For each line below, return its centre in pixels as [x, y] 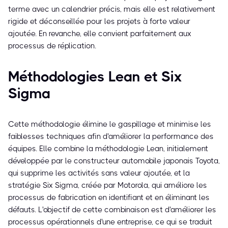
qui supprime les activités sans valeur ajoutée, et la [99, 173]
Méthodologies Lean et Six [95, 77]
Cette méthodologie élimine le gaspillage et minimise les [110, 124]
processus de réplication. [52, 46]
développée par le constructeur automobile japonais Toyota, [114, 161]
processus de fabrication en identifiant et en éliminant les [109, 198]
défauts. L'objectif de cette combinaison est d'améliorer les [112, 210]
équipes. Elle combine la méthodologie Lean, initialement [108, 149]
